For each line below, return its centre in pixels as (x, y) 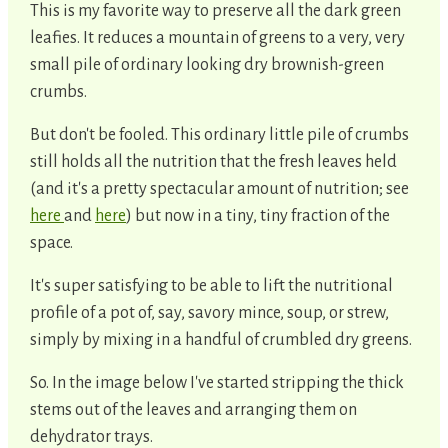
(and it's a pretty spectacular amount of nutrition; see (219, 188)
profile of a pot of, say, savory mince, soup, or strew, (209, 312)
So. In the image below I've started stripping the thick (217, 382)
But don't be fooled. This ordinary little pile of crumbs (219, 134)
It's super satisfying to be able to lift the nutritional (211, 285)
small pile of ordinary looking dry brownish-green (207, 64)
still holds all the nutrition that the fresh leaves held (213, 161)
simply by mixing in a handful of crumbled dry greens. (221, 339)
